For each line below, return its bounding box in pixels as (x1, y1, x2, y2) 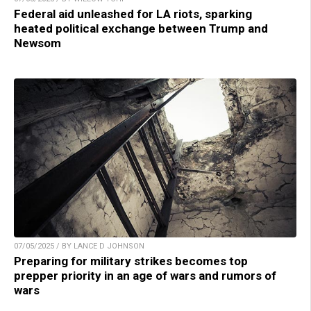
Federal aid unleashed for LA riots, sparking (14, 6, 252, 21)
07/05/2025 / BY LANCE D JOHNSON (14, 241, 144, 251)
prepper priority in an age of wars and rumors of (14, 268, 276, 283)
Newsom (14, 35, 61, 50)
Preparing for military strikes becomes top (14, 253, 248, 268)
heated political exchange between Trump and (14, 21, 268, 35)
